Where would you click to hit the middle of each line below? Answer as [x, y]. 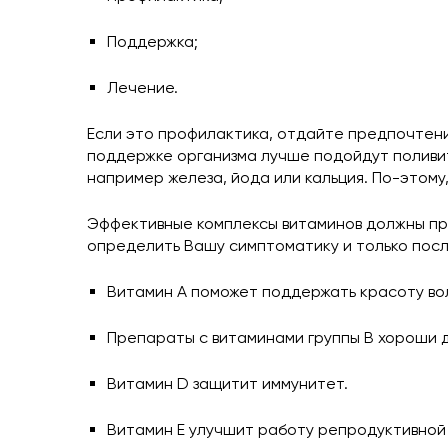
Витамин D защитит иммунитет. [227, 383]
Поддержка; [152, 41]
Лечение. [142, 87]
